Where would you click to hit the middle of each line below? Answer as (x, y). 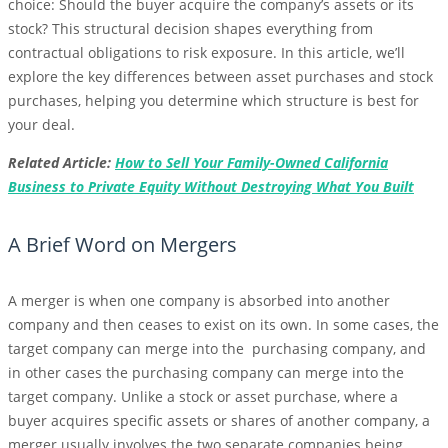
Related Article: (61, 163)
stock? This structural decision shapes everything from (190, 29)
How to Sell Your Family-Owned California (251, 163)
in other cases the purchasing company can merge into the (206, 373)
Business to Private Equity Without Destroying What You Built (211, 187)
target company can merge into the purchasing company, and (217, 349)
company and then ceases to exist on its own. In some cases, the (223, 325)
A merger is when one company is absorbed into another (199, 301)
